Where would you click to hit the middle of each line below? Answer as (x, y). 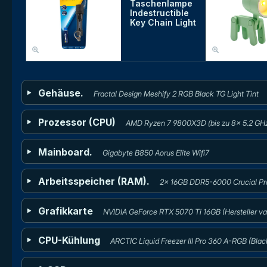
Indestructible (160, 13)
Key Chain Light (163, 23)
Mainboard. (66, 152)
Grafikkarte (66, 211)
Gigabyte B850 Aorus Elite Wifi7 (156, 153)
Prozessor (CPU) (77, 122)
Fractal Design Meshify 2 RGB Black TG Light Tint (176, 94)
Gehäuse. (61, 93)
